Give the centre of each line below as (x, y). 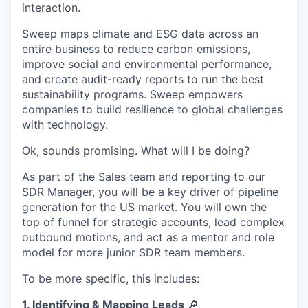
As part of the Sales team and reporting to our (144, 176)
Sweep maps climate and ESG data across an (140, 33)
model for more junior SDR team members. (133, 252)
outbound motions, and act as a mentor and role (148, 237)
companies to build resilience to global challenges (152, 109)
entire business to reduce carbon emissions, (136, 48)
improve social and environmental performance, (147, 64)
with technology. (65, 124)
